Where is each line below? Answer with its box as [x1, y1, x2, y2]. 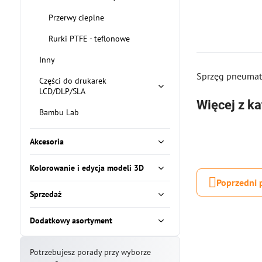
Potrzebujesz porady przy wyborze [29, 247, 151, 257]
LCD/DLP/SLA [39, 86, 85, 96]
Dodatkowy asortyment [29, 215, 112, 226]
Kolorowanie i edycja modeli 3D [29, 163, 144, 173]
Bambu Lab [39, 107, 79, 118]
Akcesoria [29, 136, 64, 147]
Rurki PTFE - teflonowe [48, 33, 130, 44]
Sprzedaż [29, 189, 61, 199]
